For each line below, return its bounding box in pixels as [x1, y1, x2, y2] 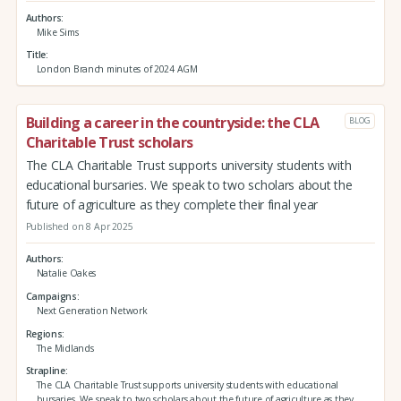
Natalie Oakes [36, 267, 97, 280]
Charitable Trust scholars [25, 132, 193, 153]
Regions [25, 327, 63, 340]
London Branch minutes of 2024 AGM [36, 63, 198, 76]
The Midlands [36, 341, 94, 354]
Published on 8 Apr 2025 [25, 219, 133, 233]
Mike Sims [36, 25, 79, 38]
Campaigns [25, 290, 77, 303]
